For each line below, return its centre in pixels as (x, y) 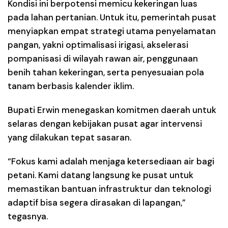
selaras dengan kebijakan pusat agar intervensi (105, 123)
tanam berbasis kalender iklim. (71, 86)
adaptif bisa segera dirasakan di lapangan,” (97, 202)
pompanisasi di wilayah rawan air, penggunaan (103, 58)
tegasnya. (28, 216)
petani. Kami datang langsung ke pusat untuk (101, 175)
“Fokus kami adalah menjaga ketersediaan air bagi (111, 161)
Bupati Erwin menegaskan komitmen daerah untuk (112, 110)
